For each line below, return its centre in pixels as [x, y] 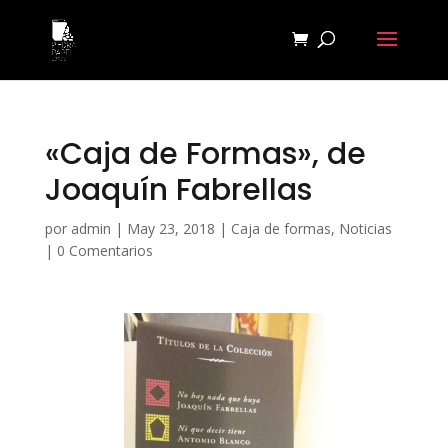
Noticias [365, 228]
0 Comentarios [104, 250]
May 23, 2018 [170, 228]
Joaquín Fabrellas [178, 190]
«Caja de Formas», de [205, 154]
